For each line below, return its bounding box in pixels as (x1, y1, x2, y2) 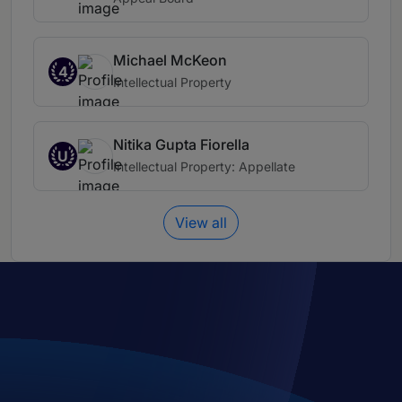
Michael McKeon (113, 51, 227, 70)
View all (175, 214, 227, 232)
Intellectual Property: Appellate (113, 159, 295, 175)
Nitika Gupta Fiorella (113, 135, 249, 154)
